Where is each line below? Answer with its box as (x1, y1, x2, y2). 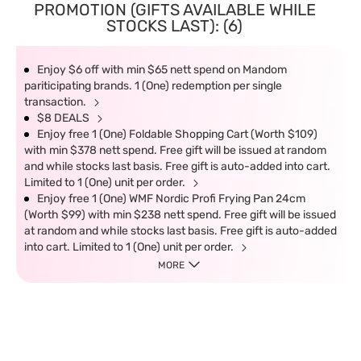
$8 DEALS (37, 111, 92, 125)
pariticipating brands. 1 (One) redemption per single (24, 79, 282, 93)
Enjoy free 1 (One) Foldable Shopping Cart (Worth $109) (37, 127, 317, 141)
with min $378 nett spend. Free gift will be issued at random (24, 143, 326, 157)
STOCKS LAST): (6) (106, 16, 243, 35)
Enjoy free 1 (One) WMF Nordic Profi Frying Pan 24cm (37, 192, 305, 205)
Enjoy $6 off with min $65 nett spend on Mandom (37, 63, 287, 77)
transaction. (24, 95, 89, 109)
